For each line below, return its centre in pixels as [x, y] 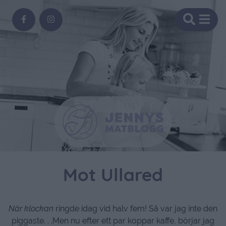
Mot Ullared [113, 177]
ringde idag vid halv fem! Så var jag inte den [136, 209]
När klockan [32, 209]
